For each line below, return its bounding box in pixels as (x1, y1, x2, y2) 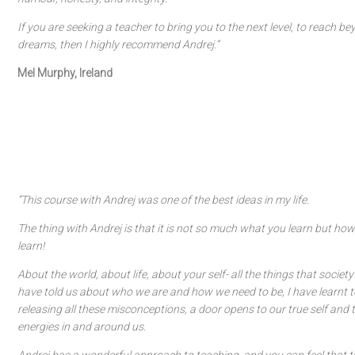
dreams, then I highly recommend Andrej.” (17, 38, 219, 51)
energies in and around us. (17, 320, 146, 333)
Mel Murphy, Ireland (17, 67, 113, 79)
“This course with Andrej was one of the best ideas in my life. (17, 193, 309, 206)
